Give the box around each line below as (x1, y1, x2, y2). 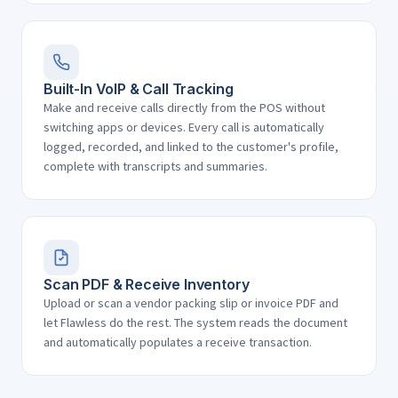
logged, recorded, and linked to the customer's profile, (44, 139, 338, 155)
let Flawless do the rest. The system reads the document (44, 314, 347, 330)
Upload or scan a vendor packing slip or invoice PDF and (44, 295, 338, 311)
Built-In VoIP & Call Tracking (44, 80, 234, 98)
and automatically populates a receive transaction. (44, 334, 312, 350)
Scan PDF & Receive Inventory (44, 275, 250, 293)
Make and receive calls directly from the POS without (44, 99, 325, 115)
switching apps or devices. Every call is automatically (44, 119, 324, 135)
